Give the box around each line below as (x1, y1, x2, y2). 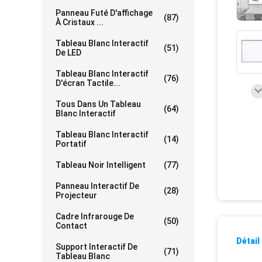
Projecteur (56, 191, 97, 201)
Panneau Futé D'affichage (56, 8, 153, 18)
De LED (56, 48, 81, 58)
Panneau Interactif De (56, 181, 139, 191)
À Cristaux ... (56, 18, 104, 27)
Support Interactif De (56, 242, 137, 252)
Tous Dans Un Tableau (56, 99, 141, 109)
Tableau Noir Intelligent (56, 160, 146, 170)
